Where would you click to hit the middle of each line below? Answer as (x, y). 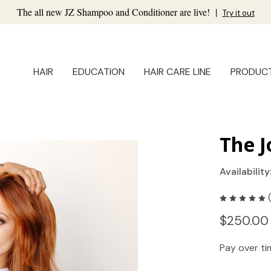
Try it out (238, 13)
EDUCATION (99, 72)
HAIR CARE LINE (178, 72)
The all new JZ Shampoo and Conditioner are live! (114, 12)
